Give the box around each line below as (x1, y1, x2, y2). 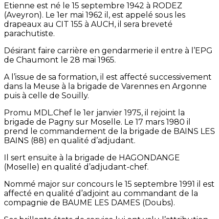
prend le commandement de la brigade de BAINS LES (4, 127, 215, 136)
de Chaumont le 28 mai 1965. (4, 55, 116, 65)
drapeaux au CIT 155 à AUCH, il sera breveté (4, 20, 173, 29)
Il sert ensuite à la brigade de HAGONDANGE (4, 153, 180, 163)
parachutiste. (4, 29, 55, 39)
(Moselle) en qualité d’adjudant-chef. (4, 162, 149, 172)
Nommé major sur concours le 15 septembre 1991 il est (4, 179, 215, 189)
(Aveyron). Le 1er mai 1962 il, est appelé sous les (4, 10, 185, 20)
